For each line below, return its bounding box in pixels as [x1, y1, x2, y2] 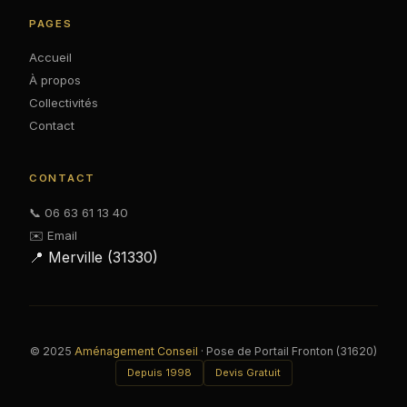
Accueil [29, 50, 72, 65]
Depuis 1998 [126, 365, 192, 379]
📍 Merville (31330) [29, 247, 158, 266]
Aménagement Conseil [74, 343, 198, 358]
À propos [29, 73, 81, 88]
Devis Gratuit [214, 365, 281, 379]
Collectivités [29, 95, 98, 111]
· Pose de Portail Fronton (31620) [198, 343, 377, 358]
